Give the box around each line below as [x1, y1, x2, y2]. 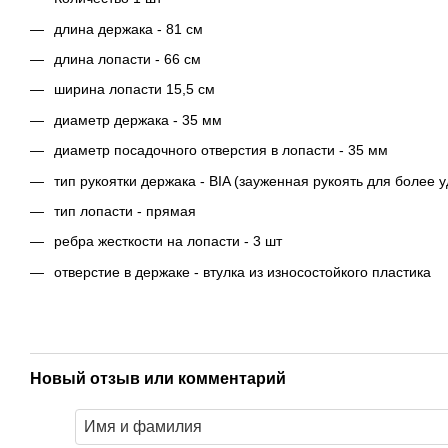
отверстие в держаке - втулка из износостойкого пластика [54, 263, 431, 280]
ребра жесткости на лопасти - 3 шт [54, 233, 282, 250]
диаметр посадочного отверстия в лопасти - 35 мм [54, 142, 388, 159]
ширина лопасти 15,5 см [54, 81, 215, 98]
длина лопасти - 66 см [54, 50, 201, 67]
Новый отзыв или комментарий [30, 370, 286, 388]
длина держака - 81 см [54, 20, 203, 37]
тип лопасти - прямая [54, 202, 196, 219]
